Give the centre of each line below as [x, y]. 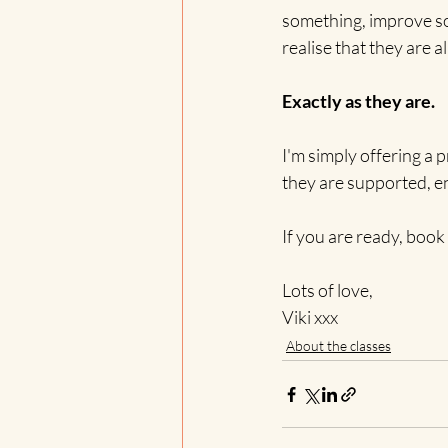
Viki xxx [310, 317]
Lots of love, [327, 290]
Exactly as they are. [358, 101]
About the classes [338, 346]
